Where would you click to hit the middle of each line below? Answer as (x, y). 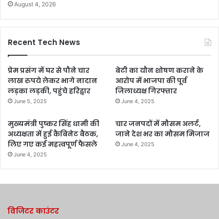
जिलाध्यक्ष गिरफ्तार (146, 91)
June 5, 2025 (30, 101)
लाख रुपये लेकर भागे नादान (53, 80)
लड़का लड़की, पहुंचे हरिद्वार (49, 91)
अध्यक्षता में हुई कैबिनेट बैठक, (53, 134)
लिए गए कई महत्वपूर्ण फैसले (53, 144)
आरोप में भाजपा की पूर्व (151, 80)
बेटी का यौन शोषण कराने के (160, 70)
